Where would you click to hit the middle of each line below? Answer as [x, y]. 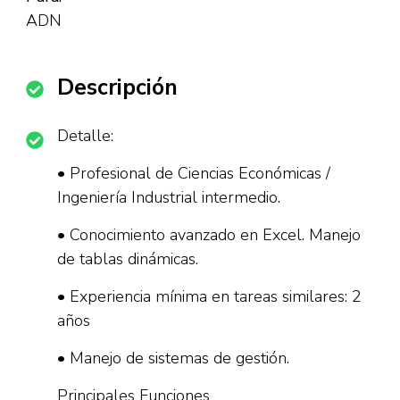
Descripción [117, 87]
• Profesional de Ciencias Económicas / [194, 173]
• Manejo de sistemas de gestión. [173, 358]
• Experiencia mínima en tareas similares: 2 [209, 296]
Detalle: [85, 136]
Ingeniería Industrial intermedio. [169, 197]
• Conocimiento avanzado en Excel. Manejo [209, 235]
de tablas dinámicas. [128, 259]
